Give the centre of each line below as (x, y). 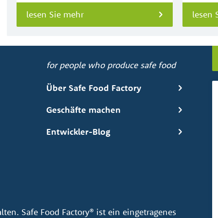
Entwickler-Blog (78, 132)
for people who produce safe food (111, 65)
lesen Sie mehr (55, 14)
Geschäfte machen (83, 110)
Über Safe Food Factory (93, 88)
